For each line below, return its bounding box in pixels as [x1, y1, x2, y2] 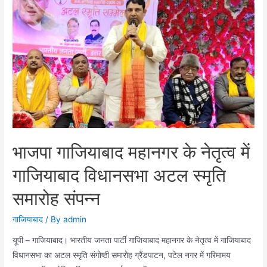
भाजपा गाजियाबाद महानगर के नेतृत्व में [13, 141, 251, 163]
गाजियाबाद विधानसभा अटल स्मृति [13, 164, 226, 186]
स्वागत [12, 103, 32, 113]
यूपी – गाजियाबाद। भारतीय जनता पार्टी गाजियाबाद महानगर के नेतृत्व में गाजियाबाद [13, 235, 252, 246]
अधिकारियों [12, 73, 45, 83]
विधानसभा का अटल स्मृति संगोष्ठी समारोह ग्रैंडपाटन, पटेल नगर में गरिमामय [13, 250, 231, 260]
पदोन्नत [12, 43, 35, 53]
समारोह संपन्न [13, 187, 101, 209]
